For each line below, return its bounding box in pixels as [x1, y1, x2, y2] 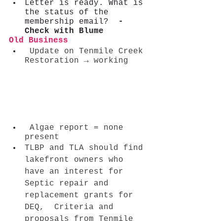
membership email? [25, 17, 113, 26]
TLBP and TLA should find [25, 143, 148, 152]
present [25, 132, 59, 142]
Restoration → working [25, 56, 148, 65]
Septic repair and [25, 179, 113, 188]
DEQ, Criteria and [25, 202, 118, 212]
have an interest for [25, 167, 133, 176]
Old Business [9, 36, 88, 45]
